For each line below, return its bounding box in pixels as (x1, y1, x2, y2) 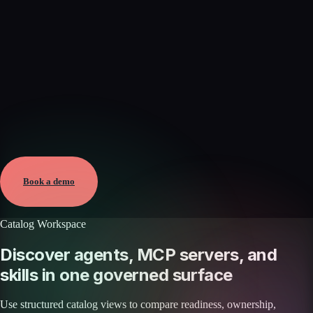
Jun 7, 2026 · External (1, 152, 99, 164)
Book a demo (23, 176, 75, 187)
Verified (1, 139, 36, 152)
